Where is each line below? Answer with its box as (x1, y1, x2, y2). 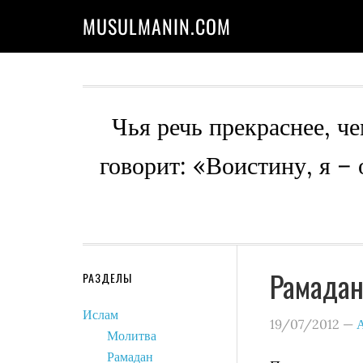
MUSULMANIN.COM (83, 11, 231, 41)
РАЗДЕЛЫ (83, 269, 132, 286)
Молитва (107, 327, 156, 344)
